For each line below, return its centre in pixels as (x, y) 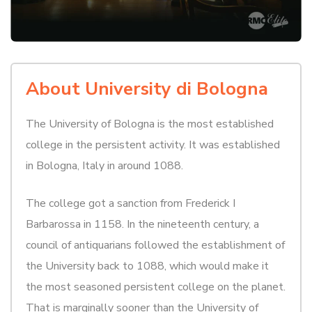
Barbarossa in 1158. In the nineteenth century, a (142, 224)
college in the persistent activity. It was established (153, 145)
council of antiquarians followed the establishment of (155, 245)
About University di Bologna (147, 88)
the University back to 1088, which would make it (147, 266)
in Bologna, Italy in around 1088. (104, 165)
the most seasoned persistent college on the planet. (156, 287)
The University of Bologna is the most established (150, 124)
